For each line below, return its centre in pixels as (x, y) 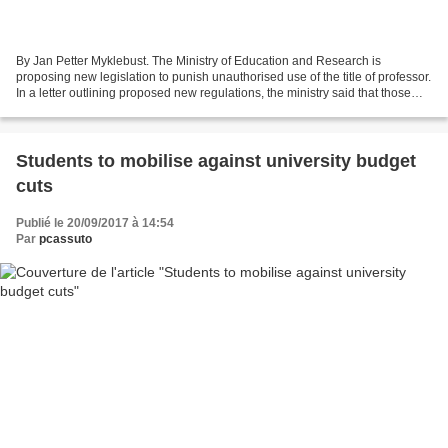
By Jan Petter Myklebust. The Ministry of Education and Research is (198, 61)
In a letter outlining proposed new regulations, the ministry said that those (213, 93)
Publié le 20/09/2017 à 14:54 (95, 223)
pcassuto (65, 239)
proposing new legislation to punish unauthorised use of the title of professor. (223, 77)
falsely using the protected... (91, 109)
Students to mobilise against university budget (216, 161)
